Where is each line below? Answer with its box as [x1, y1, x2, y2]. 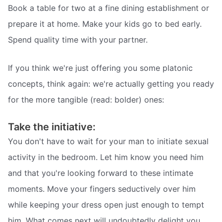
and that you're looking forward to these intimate [8, 167, 193, 178]
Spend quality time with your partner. [8, 34, 148, 45]
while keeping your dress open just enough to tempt [8, 199, 204, 210]
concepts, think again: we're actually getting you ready [8, 79, 214, 89]
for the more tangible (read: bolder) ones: [8, 95, 164, 105]
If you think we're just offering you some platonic [8, 63, 193, 73]
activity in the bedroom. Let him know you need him [8, 152, 204, 162]
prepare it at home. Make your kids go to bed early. [8, 18, 202, 29]
